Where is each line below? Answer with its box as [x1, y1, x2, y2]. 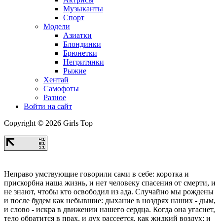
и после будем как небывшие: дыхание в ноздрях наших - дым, [4, 196, 216, 205]
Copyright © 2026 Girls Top [4, 119, 93, 128]
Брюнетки [63, 49, 97, 58]
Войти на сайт [24, 102, 72, 111]
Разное [43, 93, 66, 102]
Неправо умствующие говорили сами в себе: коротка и [4, 170, 189, 179]
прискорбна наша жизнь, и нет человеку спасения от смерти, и [4, 179, 216, 187]
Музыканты [63, 4, 103, 13]
